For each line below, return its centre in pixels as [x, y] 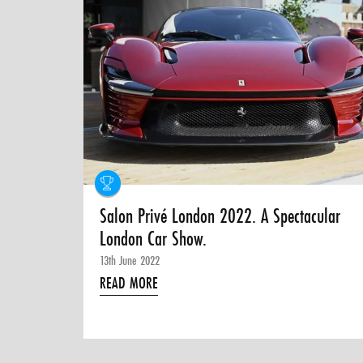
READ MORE [129, 283]
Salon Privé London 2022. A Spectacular [220, 216]
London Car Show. [154, 239]
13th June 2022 [130, 260]
